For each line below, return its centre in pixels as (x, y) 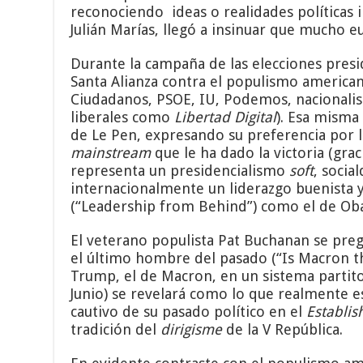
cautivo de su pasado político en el (189, 311)
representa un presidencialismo (180, 170)
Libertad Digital (226, 117)
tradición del (116, 329)
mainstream (111, 152)
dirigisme (192, 329)
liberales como (123, 117)
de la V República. (283, 329)
